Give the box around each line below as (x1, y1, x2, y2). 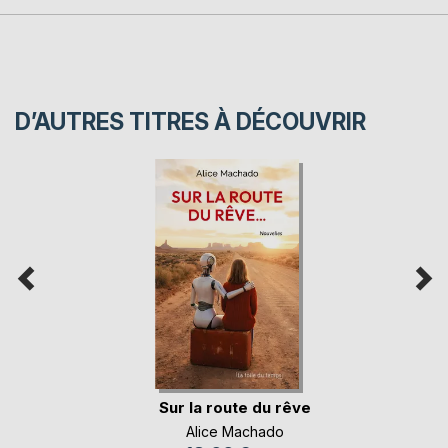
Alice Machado (185, 423, 284, 441)
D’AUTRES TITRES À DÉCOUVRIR (15, 108, 366, 137)
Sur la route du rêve (158, 398, 311, 418)
